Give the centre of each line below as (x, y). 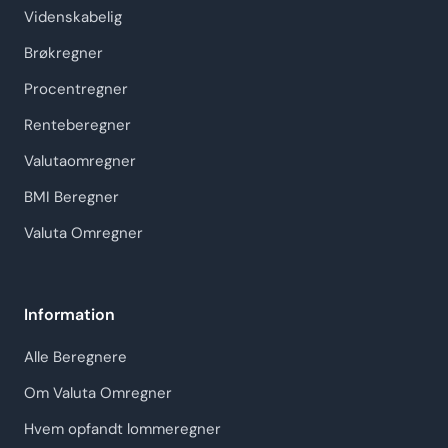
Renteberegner (77, 125)
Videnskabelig (73, 17)
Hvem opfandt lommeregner (122, 429)
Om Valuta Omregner (98, 393)
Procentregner (76, 89)
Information (69, 315)
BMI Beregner (71, 197)
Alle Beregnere (75, 357)
